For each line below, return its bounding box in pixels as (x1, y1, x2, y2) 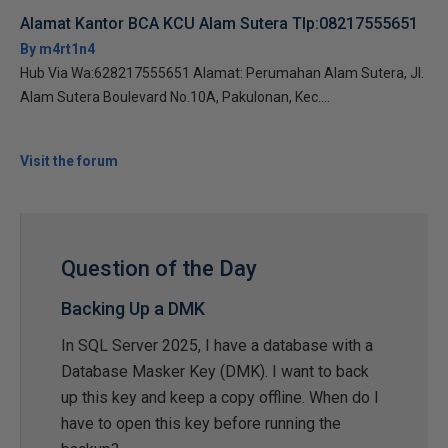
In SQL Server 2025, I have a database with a (61, 336, 373, 355)
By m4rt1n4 (20, 41, 95, 57)
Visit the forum (20, 153, 118, 169)
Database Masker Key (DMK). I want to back (61, 362, 369, 381)
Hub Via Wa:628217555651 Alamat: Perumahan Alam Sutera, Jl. (20, 65, 424, 81)
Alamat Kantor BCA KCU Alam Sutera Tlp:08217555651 (20, 14, 418, 33)
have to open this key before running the (61, 414, 341, 433)
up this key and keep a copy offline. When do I (61, 388, 379, 407)
